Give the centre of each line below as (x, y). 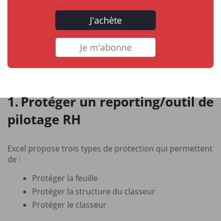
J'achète (106, 20)
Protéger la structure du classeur (94, 191)
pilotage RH (44, 119)
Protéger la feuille (65, 178)
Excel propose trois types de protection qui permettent (110, 148)
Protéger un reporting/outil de (117, 101)
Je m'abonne (106, 47)
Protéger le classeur (69, 204)
